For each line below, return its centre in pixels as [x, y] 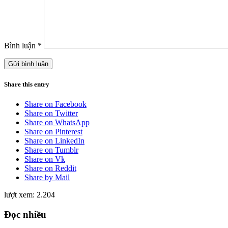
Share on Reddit [50, 168]
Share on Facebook [55, 104]
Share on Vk [45, 159]
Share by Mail [47, 178]
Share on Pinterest [53, 132]
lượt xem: [19, 195]
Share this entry [27, 84]
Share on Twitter [51, 113]
